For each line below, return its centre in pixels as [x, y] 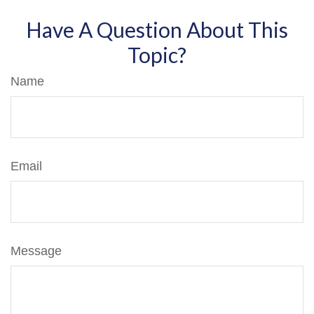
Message [36, 251]
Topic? [157, 55]
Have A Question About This [157, 29]
